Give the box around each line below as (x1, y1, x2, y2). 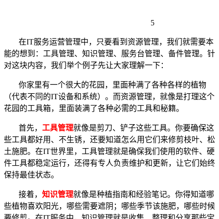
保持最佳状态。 (4, 170, 59, 179)
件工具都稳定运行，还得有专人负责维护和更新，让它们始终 (4, 158, 215, 167)
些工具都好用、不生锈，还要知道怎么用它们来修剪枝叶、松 (4, 135, 215, 144)
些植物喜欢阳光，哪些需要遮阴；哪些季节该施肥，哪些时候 (4, 201, 215, 210)
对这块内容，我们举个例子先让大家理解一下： (4, 61, 168, 69)
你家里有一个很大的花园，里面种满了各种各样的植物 (19, 80, 206, 89)
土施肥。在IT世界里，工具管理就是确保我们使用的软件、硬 (4, 147, 215, 155)
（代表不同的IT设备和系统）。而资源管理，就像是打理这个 (4, 92, 215, 101)
